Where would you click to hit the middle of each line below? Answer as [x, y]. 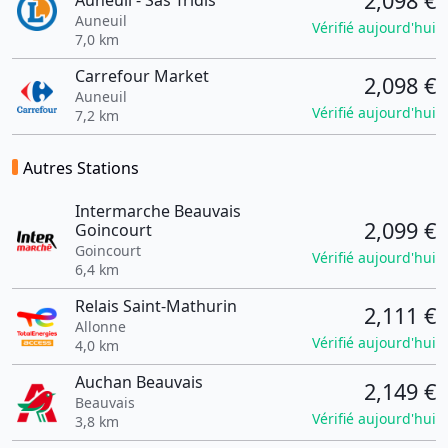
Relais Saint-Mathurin [155, 306]
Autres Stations [81, 168]
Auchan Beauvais [138, 382]
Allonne [100, 326]
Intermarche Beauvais [157, 211]
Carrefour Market [141, 76]
